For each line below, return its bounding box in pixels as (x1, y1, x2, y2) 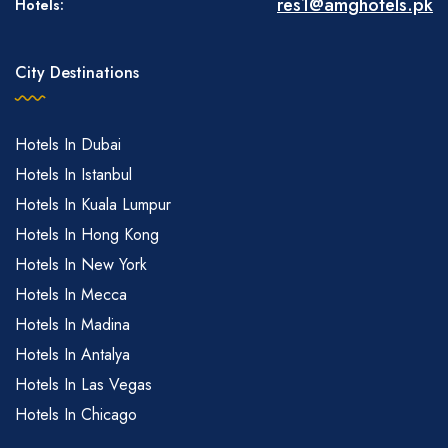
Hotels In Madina (15, 313, 130, 337)
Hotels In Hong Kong (15, 223, 159, 247)
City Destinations (15, 61, 139, 85)
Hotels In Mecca (15, 283, 127, 307)
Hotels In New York (15, 253, 147, 277)
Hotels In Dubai (15, 133, 121, 157)
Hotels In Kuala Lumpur (15, 193, 171, 217)
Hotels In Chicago (15, 403, 137, 427)
